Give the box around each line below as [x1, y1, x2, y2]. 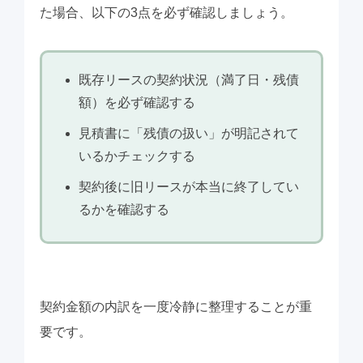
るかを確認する [78, 203, 169, 217]
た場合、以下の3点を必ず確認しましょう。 [39, 6, 293, 20]
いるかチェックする [78, 149, 195, 164]
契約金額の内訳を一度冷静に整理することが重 [39, 300, 312, 314]
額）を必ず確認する [78, 96, 195, 110]
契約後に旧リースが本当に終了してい [78, 180, 299, 194]
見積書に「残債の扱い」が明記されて [78, 126, 299, 141]
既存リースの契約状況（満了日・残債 [78, 73, 299, 88]
